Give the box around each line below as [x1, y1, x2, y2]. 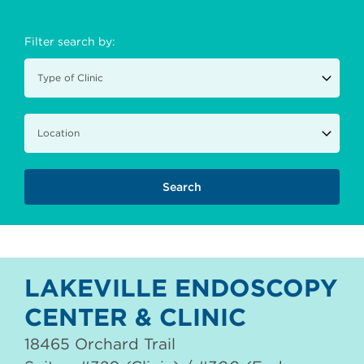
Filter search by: [24, 34, 115, 49]
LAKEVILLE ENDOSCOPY [24, 273, 337, 303]
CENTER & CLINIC [24, 302, 246, 332]
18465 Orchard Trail [24, 334, 175, 353]
